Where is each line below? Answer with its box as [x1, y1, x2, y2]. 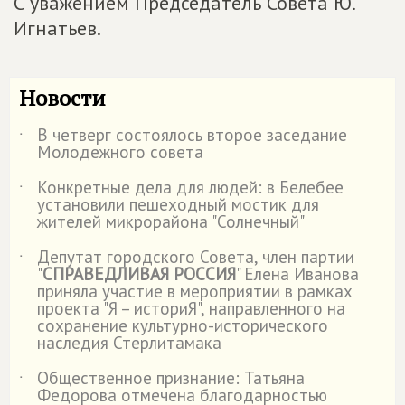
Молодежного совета [37, 141, 203, 163]
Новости [19, 83, 106, 112]
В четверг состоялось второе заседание [37, 124, 347, 146]
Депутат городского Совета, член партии [37, 246, 354, 268]
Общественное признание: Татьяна [37, 367, 305, 389]
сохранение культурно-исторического [37, 315, 328, 336]
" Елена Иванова [236, 263, 359, 285]
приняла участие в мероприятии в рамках [37, 280, 353, 302]
